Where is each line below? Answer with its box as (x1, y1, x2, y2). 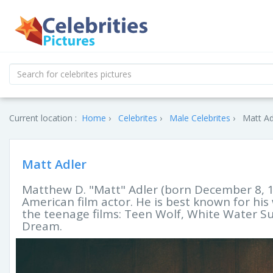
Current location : (9, 112, 77, 124)
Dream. (22, 218, 62, 234)
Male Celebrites (169, 112, 230, 124)
